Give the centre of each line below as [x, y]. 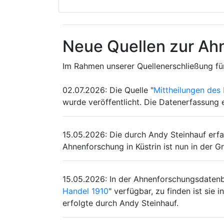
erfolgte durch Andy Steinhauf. [120, 203]
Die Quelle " [131, 90]
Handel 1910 [85, 191]
